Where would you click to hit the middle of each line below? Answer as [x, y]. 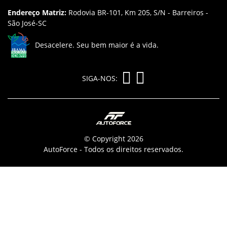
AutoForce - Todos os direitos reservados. [113, 149]
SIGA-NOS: [100, 78]
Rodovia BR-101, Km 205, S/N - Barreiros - [137, 13]
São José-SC [27, 23]
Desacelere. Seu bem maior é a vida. [97, 45]
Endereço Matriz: [37, 13]
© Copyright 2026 [113, 138]
